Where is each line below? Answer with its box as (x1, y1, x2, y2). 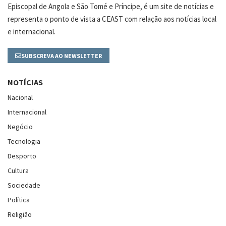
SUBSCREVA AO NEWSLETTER (21, 51, 102, 60)
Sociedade (8, 180, 40, 190)
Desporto (8, 151, 36, 160)
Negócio (8, 122, 33, 131)
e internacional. (8, 26, 55, 36)
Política (8, 195, 30, 204)
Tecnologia (8, 136, 40, 146)
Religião (8, 209, 32, 219)
